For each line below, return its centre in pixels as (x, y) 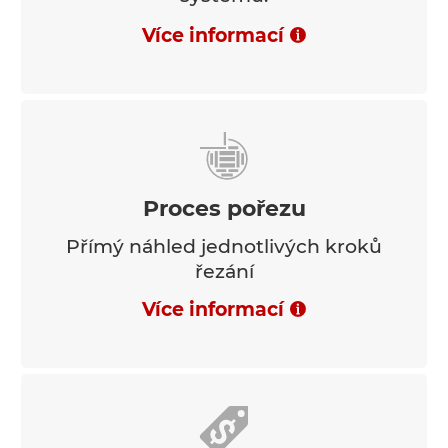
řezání (224, 271)
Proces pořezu (224, 208)
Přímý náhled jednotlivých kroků (224, 246)
